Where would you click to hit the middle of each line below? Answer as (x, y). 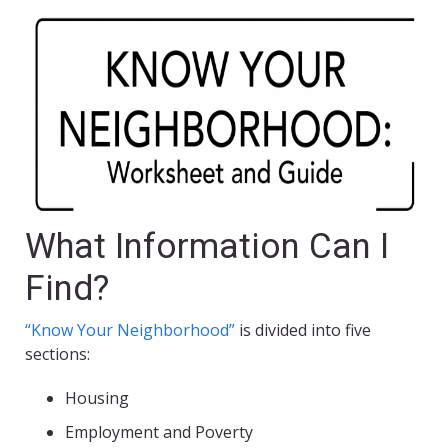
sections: (57, 354)
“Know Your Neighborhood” (130, 330)
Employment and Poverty (159, 432)
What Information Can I (207, 247)
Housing (97, 398)
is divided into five (303, 330)
